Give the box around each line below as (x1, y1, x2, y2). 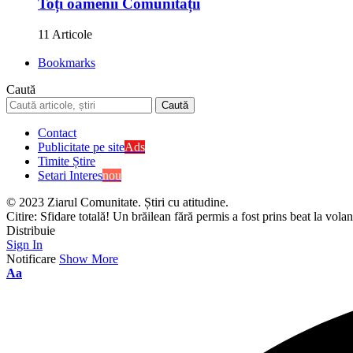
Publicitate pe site (38, 140, 124, 154)
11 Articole (38, 28, 92, 42)
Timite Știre (38, 154, 95, 169)
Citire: (6, 210, 37, 224)
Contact (38, 126, 76, 140)
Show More (59, 252, 118, 266)
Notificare (6, 252, 56, 266)
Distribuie (6, 224, 55, 238)
